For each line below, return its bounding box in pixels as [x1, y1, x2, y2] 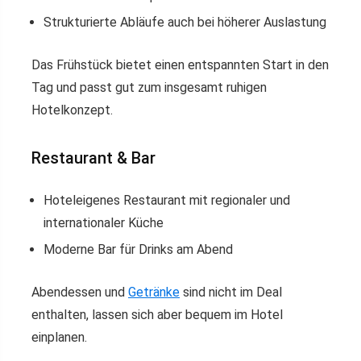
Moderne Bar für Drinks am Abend [44, 242, 233, 258]
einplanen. [31, 330, 87, 346]
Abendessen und [31, 284, 128, 301]
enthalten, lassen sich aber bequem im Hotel [31, 307, 283, 323]
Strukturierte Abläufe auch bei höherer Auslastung [44, 15, 326, 31]
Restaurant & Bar [31, 148, 156, 168]
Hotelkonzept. [31, 102, 113, 118]
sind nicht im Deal [180, 284, 282, 301]
